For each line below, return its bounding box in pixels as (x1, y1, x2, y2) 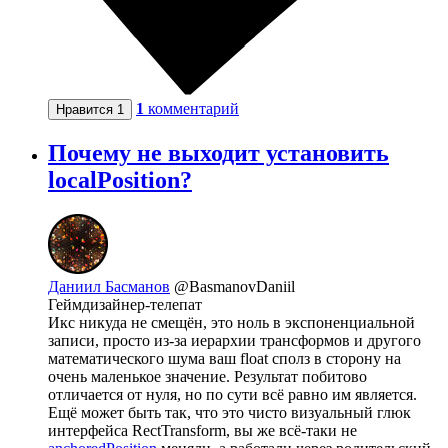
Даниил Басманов (48, 278, 170, 296)
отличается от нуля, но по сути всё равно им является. (48, 386, 417, 404)
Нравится (56, 102, 117, 118)
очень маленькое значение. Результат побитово (48, 368, 367, 386)
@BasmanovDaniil (174, 278, 295, 296)
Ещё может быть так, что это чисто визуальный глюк (48, 404, 411, 422)
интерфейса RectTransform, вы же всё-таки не (48, 422, 357, 440)
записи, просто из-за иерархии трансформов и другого (48, 332, 421, 350)
